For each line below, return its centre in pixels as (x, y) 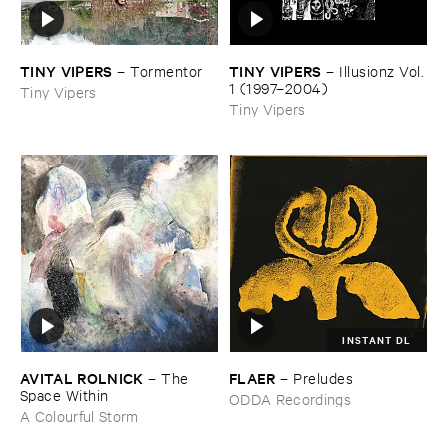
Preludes (323, 377)
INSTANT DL (377, 339)
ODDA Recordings (290, 398)
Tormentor (166, 70)
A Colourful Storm (79, 415)
